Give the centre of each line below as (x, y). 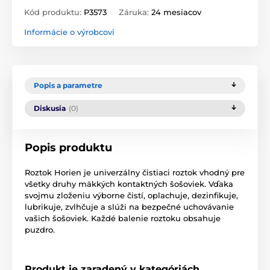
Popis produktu (68, 147)
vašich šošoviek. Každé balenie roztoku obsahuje (123, 218)
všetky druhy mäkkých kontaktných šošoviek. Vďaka (129, 184)
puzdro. (40, 229)
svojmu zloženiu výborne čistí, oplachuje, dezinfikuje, (131, 195)
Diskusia (50, 108)
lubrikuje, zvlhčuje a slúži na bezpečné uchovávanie (129, 206)
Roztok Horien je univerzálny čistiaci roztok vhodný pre (135, 172)
